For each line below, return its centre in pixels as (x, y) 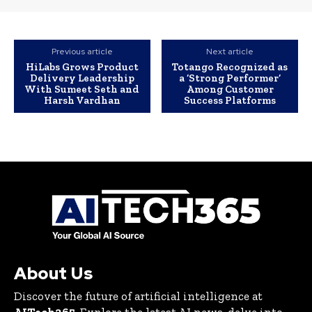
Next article (230, 52)
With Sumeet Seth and (82, 89)
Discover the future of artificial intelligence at (138, 296)
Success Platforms (230, 101)
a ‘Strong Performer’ (230, 78)
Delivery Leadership (82, 78)
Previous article (82, 52)
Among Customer (230, 89)
